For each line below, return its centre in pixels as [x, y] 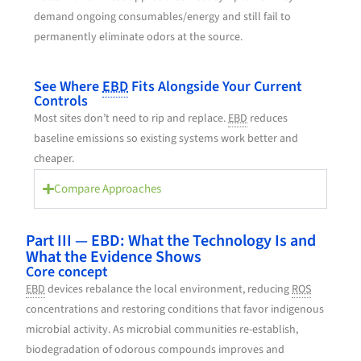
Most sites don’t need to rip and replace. [131, 119]
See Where [68, 87]
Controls [61, 102]
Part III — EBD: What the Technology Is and [171, 241]
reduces [268, 119]
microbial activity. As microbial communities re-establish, [162, 330]
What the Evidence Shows [114, 257]
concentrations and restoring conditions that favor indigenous [175, 310]
